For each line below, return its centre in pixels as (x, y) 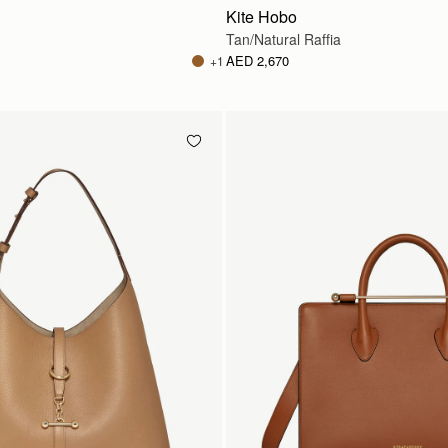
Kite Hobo (261, 16)
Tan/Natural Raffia (283, 39)
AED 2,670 (257, 60)
